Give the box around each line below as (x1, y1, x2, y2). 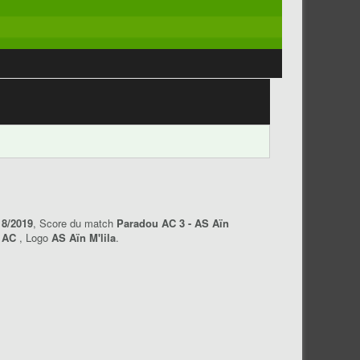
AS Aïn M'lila (51, 230, 116, 245)
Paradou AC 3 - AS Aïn (117, 215, 229, 231)
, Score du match (33, 215, 117, 231)
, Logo (19, 230, 51, 245)
